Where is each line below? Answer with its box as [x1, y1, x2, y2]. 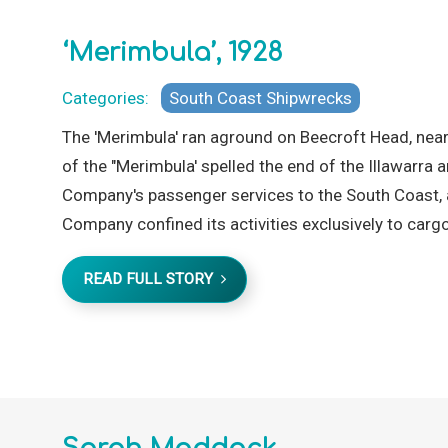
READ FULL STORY [83, 269, 221, 288]
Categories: [62, 87, 157, 108]
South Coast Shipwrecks [169, 87, 352, 108]
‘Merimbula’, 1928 [62, 38, 283, 67]
